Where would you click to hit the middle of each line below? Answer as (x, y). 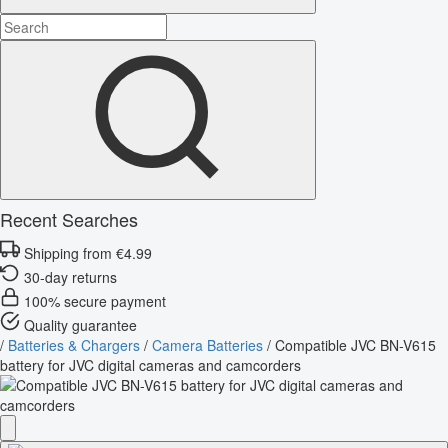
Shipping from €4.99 (88, 252)
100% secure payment (95, 300)
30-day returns (70, 276)
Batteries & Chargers (74, 344)
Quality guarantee (80, 324)
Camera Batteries (207, 344)
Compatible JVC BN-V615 (355, 344)
